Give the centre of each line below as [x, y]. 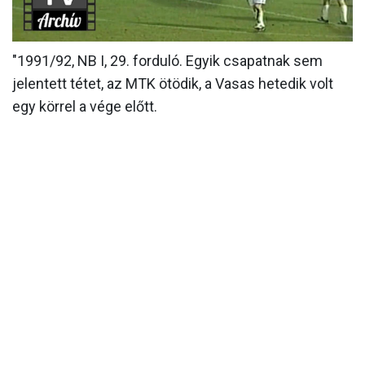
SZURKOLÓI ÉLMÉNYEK [182, 123]
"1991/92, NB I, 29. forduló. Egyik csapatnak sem [167, 61]
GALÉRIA [182, 92]
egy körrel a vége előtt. [85, 107]
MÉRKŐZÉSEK [182, 31]
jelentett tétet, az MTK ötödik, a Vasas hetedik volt [173, 84]
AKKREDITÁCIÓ [182, 154]
